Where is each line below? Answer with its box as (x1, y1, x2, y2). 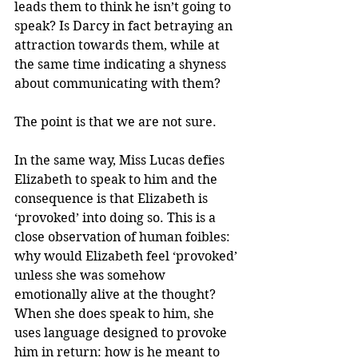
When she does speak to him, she (14, 306, 217, 322)
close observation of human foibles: (14, 229, 233, 245)
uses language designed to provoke (14, 325, 230, 341)
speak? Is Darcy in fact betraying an (14, 18, 236, 34)
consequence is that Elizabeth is (14, 191, 211, 207)
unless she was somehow (14, 268, 169, 284)
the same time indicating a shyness (14, 57, 229, 73)
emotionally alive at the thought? (14, 287, 219, 303)
